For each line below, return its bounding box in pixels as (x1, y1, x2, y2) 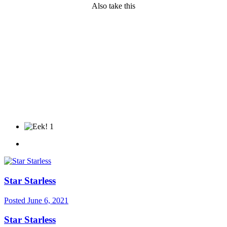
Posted (4, 196, 27, 205)
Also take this (92, 2, 135, 11)
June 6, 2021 (27, 196, 68, 205)
